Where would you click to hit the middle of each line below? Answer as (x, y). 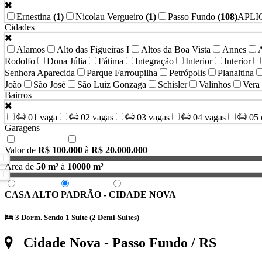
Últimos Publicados (155, 185)
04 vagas (208, 118)
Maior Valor (91, 185)
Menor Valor (38, 185)
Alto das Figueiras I (93, 50)
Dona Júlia (67, 61)
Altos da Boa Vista (176, 50)
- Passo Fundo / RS (158, 243)
